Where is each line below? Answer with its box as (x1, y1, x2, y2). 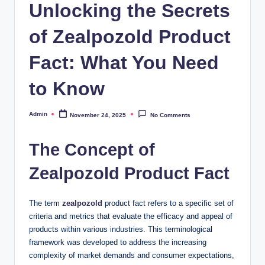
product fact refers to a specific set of (102, 199, 234, 208)
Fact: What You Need (29, 51, 219, 73)
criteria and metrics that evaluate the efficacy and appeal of (29, 212, 232, 221)
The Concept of (29, 140, 155, 160)
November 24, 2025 (70, 111, 127, 118)
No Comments (150, 111, 190, 118)
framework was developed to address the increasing (29, 238, 206, 247)
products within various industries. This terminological (29, 225, 212, 234)
